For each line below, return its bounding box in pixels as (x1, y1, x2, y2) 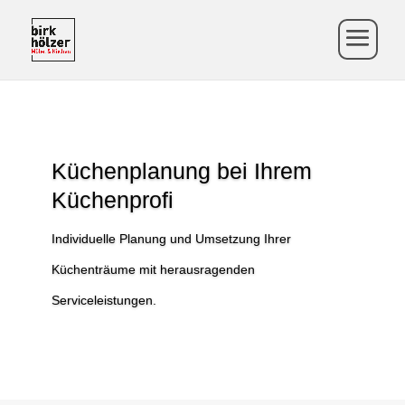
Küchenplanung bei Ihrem (52, 158, 312, 184)
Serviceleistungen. (52, 293, 156, 308)
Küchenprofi (52, 187, 174, 213)
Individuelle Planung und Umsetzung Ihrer (52, 231, 291, 247)
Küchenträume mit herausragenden (52, 262, 255, 278)
